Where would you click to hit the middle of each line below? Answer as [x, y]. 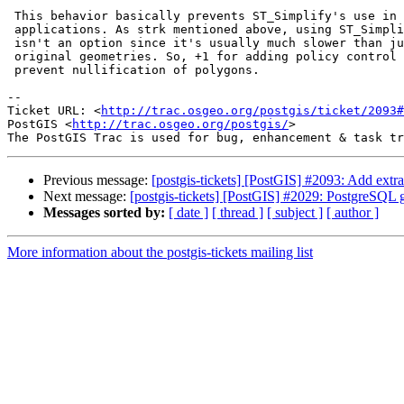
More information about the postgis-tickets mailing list [160, 252]
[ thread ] [238, 213]
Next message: [87, 197]
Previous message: [97, 180]
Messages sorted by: [104, 213]
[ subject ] [295, 213]
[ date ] [188, 213]
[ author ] [353, 213]
